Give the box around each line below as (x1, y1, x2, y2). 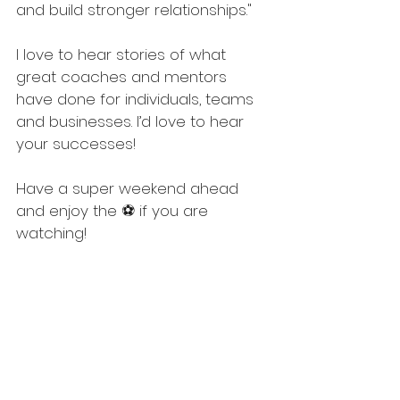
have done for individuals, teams (16, 88, 258, 110)
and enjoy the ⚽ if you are (16, 200, 212, 221)
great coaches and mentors (16, 66, 231, 87)
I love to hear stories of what (16, 44, 230, 65)
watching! (16, 222, 87, 244)
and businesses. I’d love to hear (16, 111, 248, 132)
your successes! (16, 133, 140, 154)
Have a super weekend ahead (16, 178, 243, 199)
